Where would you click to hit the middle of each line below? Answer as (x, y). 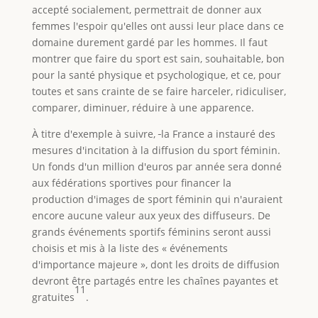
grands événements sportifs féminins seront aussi (151, 231)
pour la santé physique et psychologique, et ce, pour (156, 75)
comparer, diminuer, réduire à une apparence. (143, 107)
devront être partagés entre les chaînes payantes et (155, 280)
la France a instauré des (218, 133)
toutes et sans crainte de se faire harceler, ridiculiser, (159, 91)
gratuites (53, 297)
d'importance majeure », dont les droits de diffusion (155, 264)
